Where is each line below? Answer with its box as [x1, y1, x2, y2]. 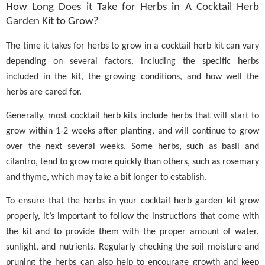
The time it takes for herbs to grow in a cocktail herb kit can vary [6, 41, 259, 51]
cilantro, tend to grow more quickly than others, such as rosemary [6, 157, 259, 167]
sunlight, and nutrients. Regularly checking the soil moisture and [6, 243, 259, 253]
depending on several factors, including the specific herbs [6, 56, 259, 66]
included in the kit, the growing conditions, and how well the [6, 72, 259, 82]
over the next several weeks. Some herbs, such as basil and [6, 142, 259, 152]
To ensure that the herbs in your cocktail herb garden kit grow [6, 196, 259, 206]
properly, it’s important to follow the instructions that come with [6, 212, 259, 222]
